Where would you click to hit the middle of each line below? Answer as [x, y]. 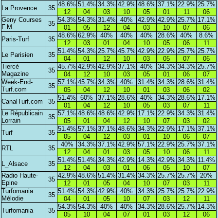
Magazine [15, 74]
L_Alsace [15, 164]
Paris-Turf [16, 39]
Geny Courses [22, 20]
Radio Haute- [20, 176]
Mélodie [13, 199]
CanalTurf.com [22, 102]
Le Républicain [22, 113]
